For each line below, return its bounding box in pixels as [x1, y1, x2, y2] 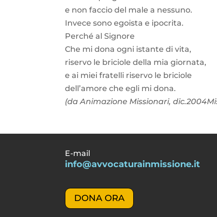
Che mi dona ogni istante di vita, [65, 44, 192, 54]
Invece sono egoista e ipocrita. [65, 18, 184, 28]
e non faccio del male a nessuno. [65, 5, 193, 15]
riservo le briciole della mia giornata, [65, 57, 207, 67]
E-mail [65, 149, 91, 158]
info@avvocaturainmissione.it [65, 159, 201, 170]
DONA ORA [74, 193, 125, 204]
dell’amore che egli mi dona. [65, 83, 178, 93]
